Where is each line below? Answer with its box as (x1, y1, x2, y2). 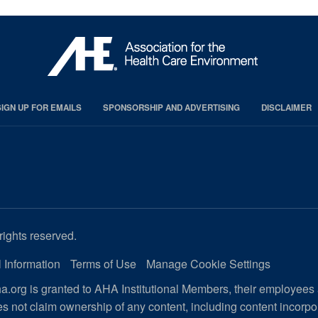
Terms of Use (70, 255, 136, 272)
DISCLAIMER (261, 101, 312, 114)
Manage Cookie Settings (146, 255, 270, 272)
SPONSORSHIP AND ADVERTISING (102, 101, 240, 114)
